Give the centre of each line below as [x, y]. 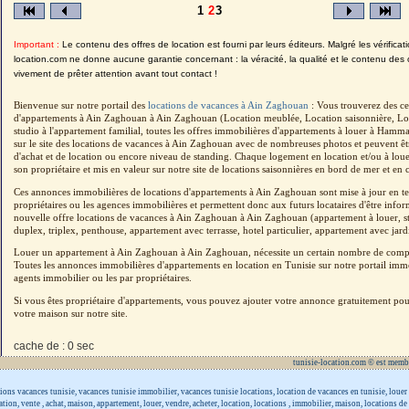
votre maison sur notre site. [70, 313]
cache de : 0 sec [53, 346]
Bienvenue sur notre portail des [80, 105]
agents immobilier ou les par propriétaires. [102, 278]
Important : [36, 44]
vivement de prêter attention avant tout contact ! [115, 73]
